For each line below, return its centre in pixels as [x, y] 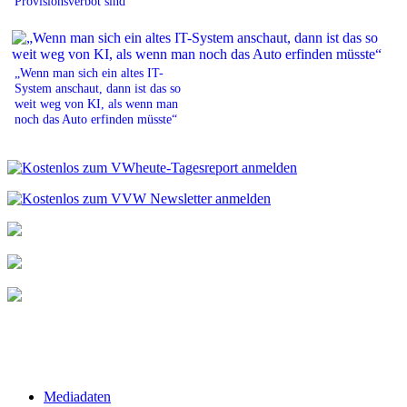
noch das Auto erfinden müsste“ [96, 119]
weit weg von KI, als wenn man [96, 103]
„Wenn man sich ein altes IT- [89, 72]
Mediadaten [77, 396]
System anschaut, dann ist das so [98, 88]
